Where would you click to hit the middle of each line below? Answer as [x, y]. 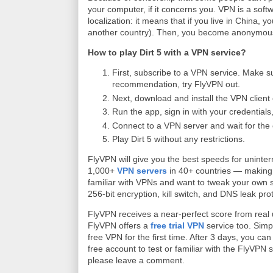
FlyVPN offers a [119, 225]
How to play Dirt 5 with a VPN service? [167, 52]
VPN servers [142, 171]
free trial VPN [177, 225]
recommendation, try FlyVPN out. [176, 84]
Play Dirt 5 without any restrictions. [179, 139]
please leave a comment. [136, 260]
